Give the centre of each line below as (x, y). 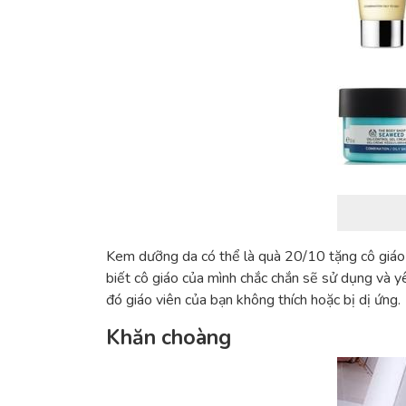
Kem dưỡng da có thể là (182, 256)
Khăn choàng (169, 338)
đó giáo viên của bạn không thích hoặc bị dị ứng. (253, 300)
